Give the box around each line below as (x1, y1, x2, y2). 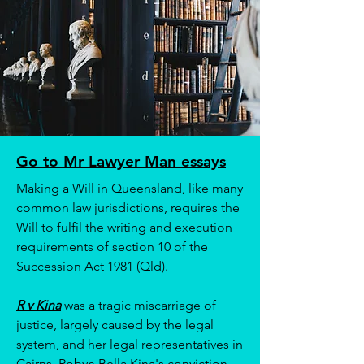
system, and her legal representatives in (16, 336, 243, 352)
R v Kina (16, 297, 61, 313)
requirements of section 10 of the (16, 239, 208, 254)
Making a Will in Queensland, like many (16, 180, 243, 196)
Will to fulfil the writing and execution (16, 219, 232, 235)
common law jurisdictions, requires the (16, 200, 240, 215)
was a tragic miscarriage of (64, 297, 216, 313)
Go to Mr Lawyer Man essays (16, 152, 226, 171)
